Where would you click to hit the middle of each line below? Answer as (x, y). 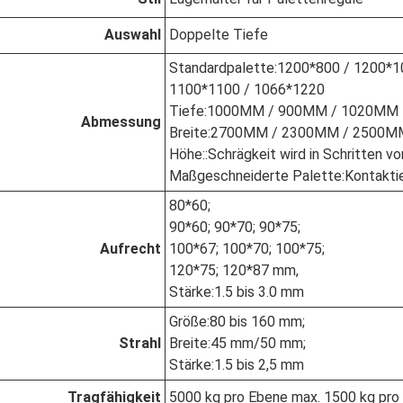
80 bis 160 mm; (257, 322)
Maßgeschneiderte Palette (255, 176)
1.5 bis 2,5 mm (259, 365)
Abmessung (121, 122)
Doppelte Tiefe (219, 35)
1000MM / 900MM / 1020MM (303, 111)
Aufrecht (130, 249)
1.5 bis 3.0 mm (259, 292)
